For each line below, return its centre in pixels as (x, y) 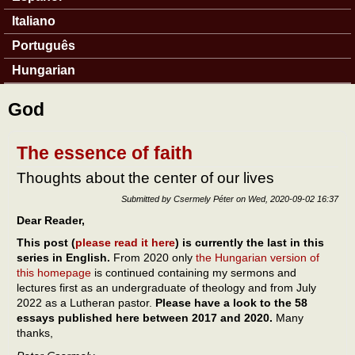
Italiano (34, 21)
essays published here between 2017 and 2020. (146, 318)
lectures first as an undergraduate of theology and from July (166, 288)
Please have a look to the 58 (231, 303)
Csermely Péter (204, 198)
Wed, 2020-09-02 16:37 (293, 198)
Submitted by (147, 198)
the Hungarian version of (258, 258)
